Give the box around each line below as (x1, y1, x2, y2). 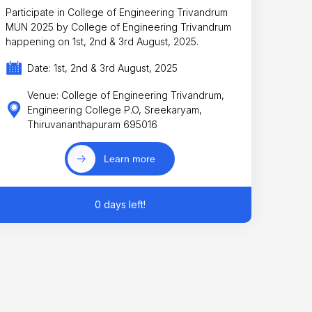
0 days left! (94, 198, 146, 211)
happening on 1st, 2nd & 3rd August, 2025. (5, 35, 198, 47)
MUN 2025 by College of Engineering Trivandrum (5, 20, 231, 33)
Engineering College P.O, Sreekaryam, (27, 103, 203, 116)
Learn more (103, 153, 155, 165)
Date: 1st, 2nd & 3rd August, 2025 (27, 62, 178, 75)
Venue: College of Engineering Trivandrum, (27, 88, 225, 101)
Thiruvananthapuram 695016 (27, 118, 158, 130)
